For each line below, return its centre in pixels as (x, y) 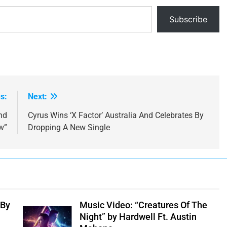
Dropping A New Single (69, 127)
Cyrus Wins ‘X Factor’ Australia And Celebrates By (116, 115)
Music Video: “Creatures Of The (143, 205)
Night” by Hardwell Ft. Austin (138, 217)
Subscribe (188, 19)
